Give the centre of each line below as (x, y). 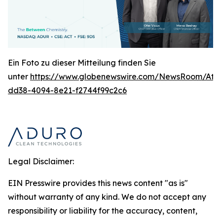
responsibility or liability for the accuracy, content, (103, 211)
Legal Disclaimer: (41, 161)
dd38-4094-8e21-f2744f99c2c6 (67, 90)
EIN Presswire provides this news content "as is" (98, 183)
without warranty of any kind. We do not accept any (107, 197)
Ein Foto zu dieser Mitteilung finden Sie (82, 63)
